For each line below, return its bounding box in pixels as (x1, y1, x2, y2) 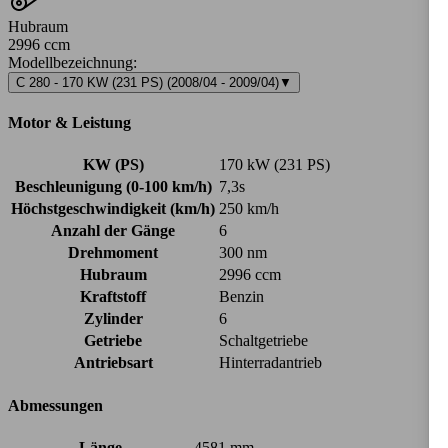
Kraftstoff (80, 288, 146, 306)
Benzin (219, 288, 264, 306)
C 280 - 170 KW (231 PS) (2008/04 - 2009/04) (16, 74, 279, 90)
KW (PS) (82, 156, 144, 174)
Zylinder (83, 310, 143, 328)
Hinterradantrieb (219, 354, 322, 372)
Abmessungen (8, 396, 103, 414)
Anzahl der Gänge (51, 222, 175, 240)
